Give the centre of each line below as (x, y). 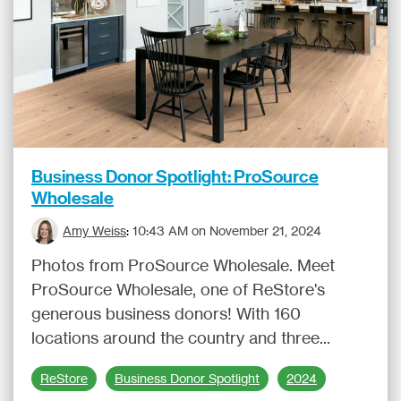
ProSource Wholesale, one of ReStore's (178, 289)
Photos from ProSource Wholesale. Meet (183, 265)
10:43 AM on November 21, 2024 (227, 230)
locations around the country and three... (181, 337)
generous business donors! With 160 (166, 313)
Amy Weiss (94, 230)
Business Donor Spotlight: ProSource (175, 176)
